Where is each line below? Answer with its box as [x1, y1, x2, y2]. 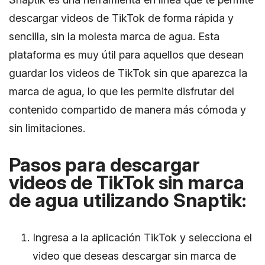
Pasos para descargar [9, 153, 200, 176]
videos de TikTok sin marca [9, 170, 244, 194]
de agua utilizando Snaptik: [9, 188, 246, 212]
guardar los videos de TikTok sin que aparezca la [9, 66, 247, 79]
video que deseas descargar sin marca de [33, 249, 236, 262]
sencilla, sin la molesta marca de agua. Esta [9, 30, 219, 43]
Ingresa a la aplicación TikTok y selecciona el [33, 231, 252, 244]
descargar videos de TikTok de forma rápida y [9, 11, 234, 24]
